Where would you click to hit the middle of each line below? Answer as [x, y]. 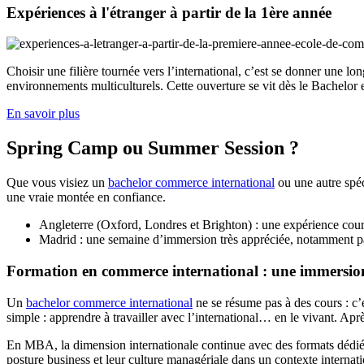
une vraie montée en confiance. [86, 197]
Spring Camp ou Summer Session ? [153, 148]
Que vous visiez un [57, 183]
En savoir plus [43, 114]
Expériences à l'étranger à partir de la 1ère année [169, 12]
